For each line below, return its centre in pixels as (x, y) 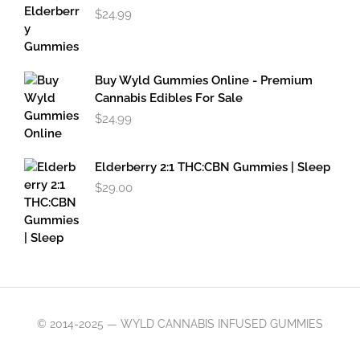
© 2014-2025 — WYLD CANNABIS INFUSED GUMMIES (180, 324)
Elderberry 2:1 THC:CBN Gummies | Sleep (213, 168)
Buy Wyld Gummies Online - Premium (204, 81)
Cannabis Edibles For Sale (169, 98)
